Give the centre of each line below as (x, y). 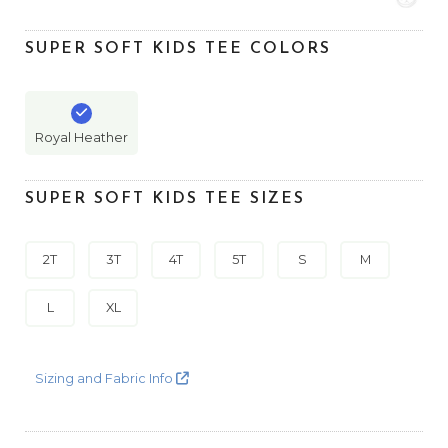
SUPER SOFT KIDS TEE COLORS (178, 49)
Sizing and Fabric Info (105, 378)
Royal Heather (81, 137)
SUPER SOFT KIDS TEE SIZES (165, 199)
